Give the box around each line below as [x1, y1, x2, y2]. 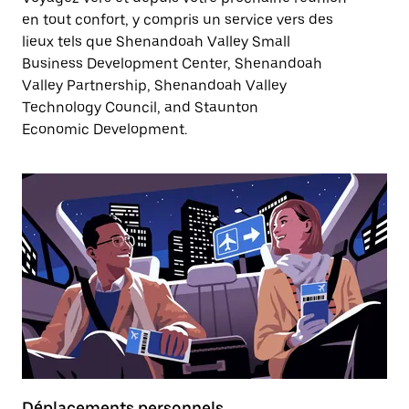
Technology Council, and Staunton [22, 99, 258, 116]
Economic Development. [22, 121, 187, 138]
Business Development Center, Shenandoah [22, 55, 322, 72]
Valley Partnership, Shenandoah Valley [22, 77, 287, 94]
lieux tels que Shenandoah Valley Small [22, 33, 290, 50]
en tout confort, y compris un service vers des [22, 11, 333, 28]
